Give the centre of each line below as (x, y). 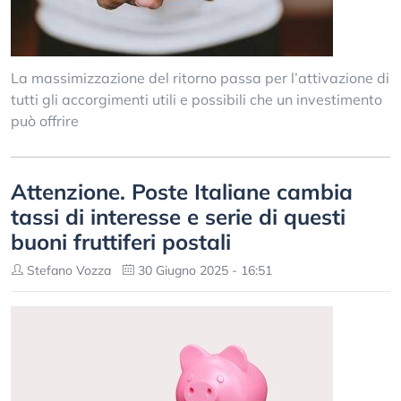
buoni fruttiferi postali (121, 242)
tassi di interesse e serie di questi (178, 217)
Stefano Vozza (67, 270)
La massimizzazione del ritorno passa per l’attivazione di (200, 78)
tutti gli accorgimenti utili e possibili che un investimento (196, 99)
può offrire (45, 121)
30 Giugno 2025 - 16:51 (203, 270)
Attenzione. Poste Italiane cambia (182, 192)
